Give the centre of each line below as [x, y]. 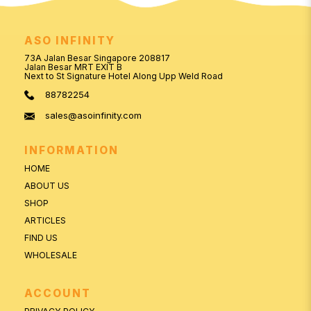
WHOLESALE [51, 255]
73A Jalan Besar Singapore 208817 [97, 58]
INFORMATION [72, 151]
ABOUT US [47, 186]
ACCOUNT [58, 294]
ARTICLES [45, 221]
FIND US [41, 238]
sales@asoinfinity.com [93, 116]
